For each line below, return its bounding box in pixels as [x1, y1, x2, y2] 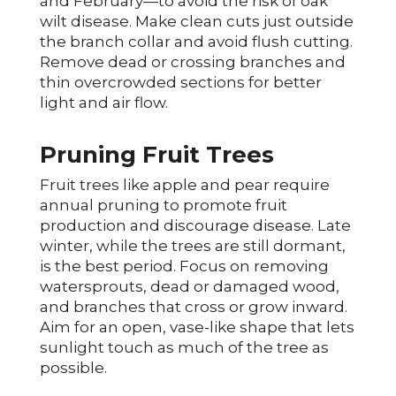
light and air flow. [39, 93, 168, 111]
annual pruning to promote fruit [39, 195, 287, 214]
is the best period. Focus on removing [39, 256, 329, 275]
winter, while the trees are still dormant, [39, 236, 346, 255]
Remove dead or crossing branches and [39, 52, 346, 71]
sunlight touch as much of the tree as [39, 338, 329, 356]
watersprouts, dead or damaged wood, [39, 277, 339, 295]
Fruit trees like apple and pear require [39, 175, 330, 194]
